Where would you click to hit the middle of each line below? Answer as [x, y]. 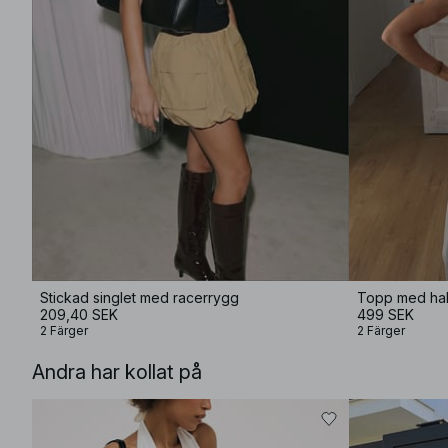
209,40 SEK [79, 314]
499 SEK [385, 314]
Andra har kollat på [117, 372]
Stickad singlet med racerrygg [139, 297]
